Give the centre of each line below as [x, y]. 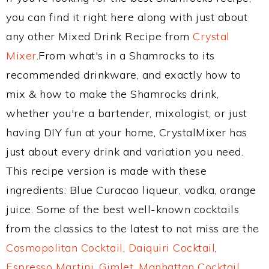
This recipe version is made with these [106, 171]
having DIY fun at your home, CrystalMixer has [127, 132]
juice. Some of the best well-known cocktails [122, 209]
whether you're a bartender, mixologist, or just [127, 113]
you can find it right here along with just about [127, 17]
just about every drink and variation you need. [125, 152]
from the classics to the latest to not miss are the [133, 228]
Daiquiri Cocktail [171, 248]
